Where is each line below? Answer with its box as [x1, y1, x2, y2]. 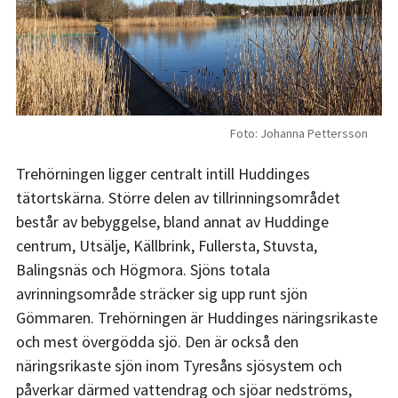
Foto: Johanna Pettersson [229, 125, 368, 142]
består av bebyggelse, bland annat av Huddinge [15, 211, 329, 233]
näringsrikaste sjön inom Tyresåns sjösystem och [15, 355, 342, 377]
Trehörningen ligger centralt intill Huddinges [15, 163, 310, 185]
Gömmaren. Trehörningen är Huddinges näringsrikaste [15, 307, 378, 329]
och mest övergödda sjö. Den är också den [15, 331, 298, 353]
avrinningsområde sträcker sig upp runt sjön [15, 283, 307, 305]
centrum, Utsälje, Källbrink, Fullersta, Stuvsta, [15, 235, 317, 257]
